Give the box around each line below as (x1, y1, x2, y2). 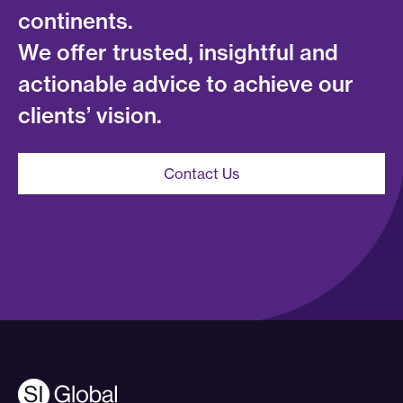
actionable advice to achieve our (18, 70, 354, 98)
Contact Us (164, 165, 239, 184)
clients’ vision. (18, 102, 162, 130)
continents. (18, 7, 133, 35)
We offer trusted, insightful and (18, 39, 338, 67)
